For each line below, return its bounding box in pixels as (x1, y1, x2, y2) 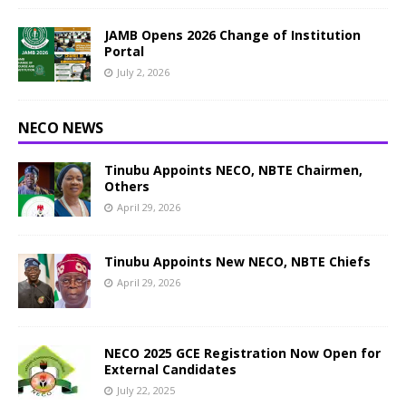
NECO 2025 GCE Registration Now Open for (104, 344, 381, 362)
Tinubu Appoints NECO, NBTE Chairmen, (104, 161, 362, 179)
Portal (104, 43, 144, 60)
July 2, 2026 (117, 65, 169, 79)
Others (104, 178, 150, 195)
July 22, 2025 (117, 383, 175, 397)
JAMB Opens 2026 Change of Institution (104, 26, 361, 43)
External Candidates (104, 361, 237, 378)
